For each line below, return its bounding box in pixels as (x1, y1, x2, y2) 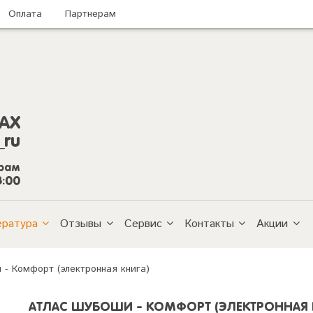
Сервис (124, 215, 162, 232)
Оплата (8, 7, 42, 21)
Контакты (184, 215, 234, 232)
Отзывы (60, 215, 102, 232)
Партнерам (65, 7, 116, 21)
